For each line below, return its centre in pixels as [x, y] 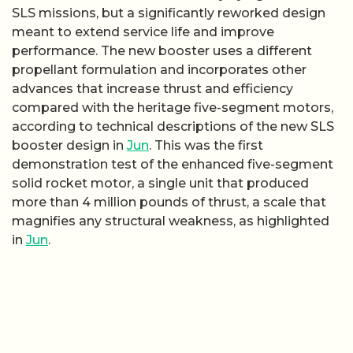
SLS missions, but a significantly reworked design [169, 13]
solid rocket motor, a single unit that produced [160, 183]
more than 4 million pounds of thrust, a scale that [169, 202]
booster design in [69, 145]
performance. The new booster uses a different [162, 50]
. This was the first [206, 145]
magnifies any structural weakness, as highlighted [171, 221]
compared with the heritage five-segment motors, [173, 107]
